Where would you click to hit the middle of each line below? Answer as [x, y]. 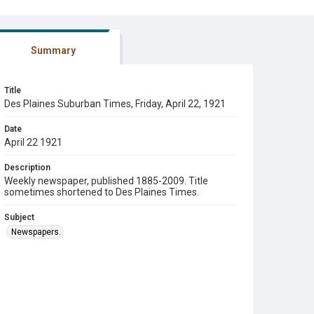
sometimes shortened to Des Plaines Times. [102, 192]
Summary [53, 50]
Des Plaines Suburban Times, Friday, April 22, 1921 [115, 104]
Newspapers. [36, 232]
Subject [19, 217]
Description [27, 168]
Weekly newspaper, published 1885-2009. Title [106, 181]
